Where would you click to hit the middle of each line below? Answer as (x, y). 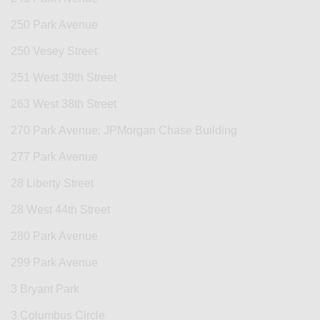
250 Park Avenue (54, 25)
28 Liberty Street (52, 184)
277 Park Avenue (54, 157)
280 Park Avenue (54, 236)
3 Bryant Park (45, 289)
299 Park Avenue (54, 263)
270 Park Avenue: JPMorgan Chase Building (124, 131)
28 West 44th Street (60, 210)
